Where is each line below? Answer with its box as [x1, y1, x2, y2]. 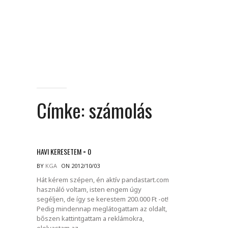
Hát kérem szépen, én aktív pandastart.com [37, 175, 169, 184]
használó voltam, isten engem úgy [37, 184, 141, 194]
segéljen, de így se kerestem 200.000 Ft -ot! [37, 194, 168, 204]
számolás [89, 96, 152, 124]
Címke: [37, 96, 89, 124]
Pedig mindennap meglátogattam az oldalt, [37, 204, 167, 213]
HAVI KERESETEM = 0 [37, 146, 91, 157]
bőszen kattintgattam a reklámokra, [37, 213, 144, 223]
